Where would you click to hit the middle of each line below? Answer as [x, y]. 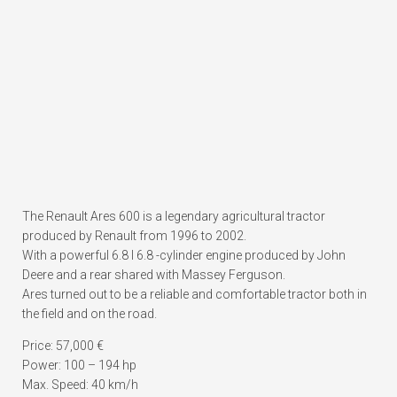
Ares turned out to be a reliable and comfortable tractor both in [195, 295]
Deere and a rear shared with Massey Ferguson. [154, 275]
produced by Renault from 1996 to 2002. [134, 236]
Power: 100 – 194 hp [79, 366]
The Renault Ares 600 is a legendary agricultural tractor [174, 217]
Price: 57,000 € [63, 346]
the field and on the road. [90, 314]
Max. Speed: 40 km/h [80, 385]
